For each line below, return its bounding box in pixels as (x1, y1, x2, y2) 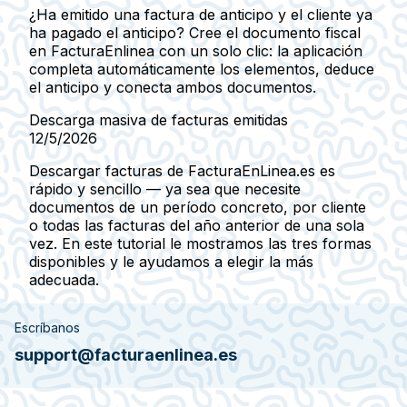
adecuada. (29, 270, 99, 289)
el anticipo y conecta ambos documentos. (29, 77, 316, 96)
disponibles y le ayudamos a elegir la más (29, 252, 313, 271)
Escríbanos (15, 319, 80, 335)
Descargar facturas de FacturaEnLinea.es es (29, 161, 335, 180)
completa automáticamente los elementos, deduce (29, 59, 374, 78)
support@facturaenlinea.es (15, 345, 237, 365)
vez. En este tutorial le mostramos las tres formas (29, 233, 372, 253)
